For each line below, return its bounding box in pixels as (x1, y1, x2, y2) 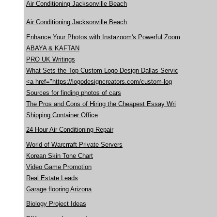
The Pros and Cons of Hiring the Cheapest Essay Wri (26, 100, 176, 108)
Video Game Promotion (26, 163, 92, 170)
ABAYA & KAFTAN (26, 45, 79, 52)
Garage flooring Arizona (26, 186, 92, 193)
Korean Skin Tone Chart (26, 152, 93, 159)
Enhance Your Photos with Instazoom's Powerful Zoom (26, 33, 180, 41)
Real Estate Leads (26, 174, 78, 182)
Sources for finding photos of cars (26, 89, 121, 96)
